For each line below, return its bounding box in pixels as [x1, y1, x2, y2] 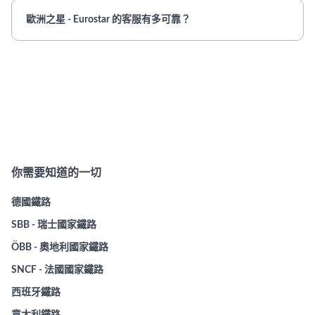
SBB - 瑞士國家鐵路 [11, 220, 96, 230]
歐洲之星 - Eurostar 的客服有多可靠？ [26, 15, 191, 25]
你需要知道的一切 [11, 167, 101, 179]
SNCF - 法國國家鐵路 [11, 265, 103, 275]
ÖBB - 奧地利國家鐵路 [11, 243, 108, 252]
